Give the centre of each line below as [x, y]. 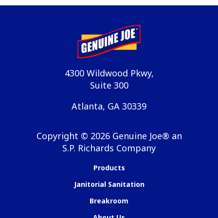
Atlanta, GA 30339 [109, 106]
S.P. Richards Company [109, 148]
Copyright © [63, 136]
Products [109, 167]
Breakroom [109, 200]
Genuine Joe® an [146, 136]
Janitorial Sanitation [109, 184]
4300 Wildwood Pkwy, [109, 73]
